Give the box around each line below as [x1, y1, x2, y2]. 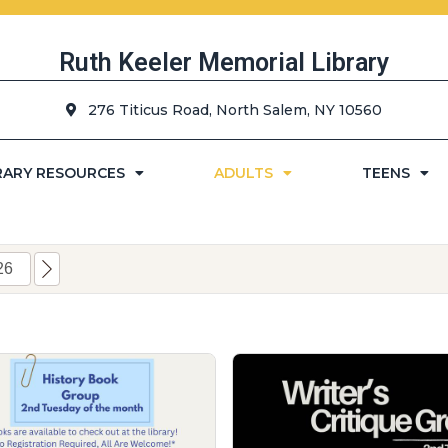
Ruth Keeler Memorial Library [59, 48, 389, 77]
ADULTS [213, 164, 273, 182]
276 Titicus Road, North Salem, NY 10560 [88, 101, 382, 119]
